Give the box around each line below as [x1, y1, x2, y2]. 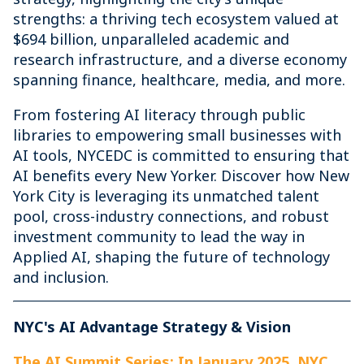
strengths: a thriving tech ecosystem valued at [13, 9, 339, 28]
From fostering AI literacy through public [13, 105, 305, 124]
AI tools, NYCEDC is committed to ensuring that [13, 145, 349, 165]
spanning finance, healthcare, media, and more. [13, 70, 345, 89]
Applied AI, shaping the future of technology [13, 247, 330, 266]
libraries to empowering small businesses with [13, 125, 341, 145]
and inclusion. [13, 267, 109, 287]
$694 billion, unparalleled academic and [13, 29, 289, 49]
